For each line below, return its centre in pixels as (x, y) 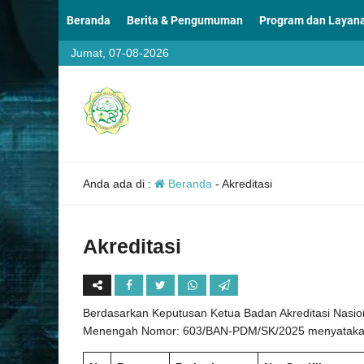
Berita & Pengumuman (185, 20)
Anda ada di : (119, 184)
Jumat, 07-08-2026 (120, 53)
